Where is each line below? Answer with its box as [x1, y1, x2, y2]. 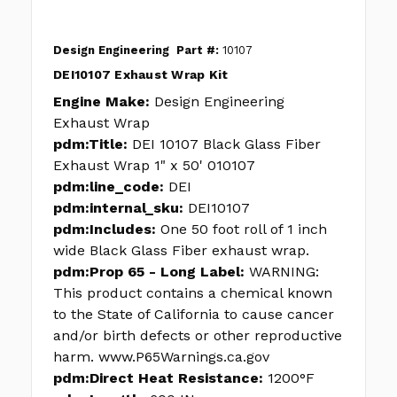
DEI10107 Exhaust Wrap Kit [53, 67, 229, 82]
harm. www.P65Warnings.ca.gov [53, 348, 269, 366]
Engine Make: [53, 93, 150, 111]
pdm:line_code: [53, 178, 164, 196]
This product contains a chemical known [53, 284, 332, 302]
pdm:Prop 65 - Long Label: [53, 263, 245, 281]
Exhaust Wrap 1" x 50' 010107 [53, 157, 255, 175]
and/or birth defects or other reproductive [53, 327, 342, 345]
